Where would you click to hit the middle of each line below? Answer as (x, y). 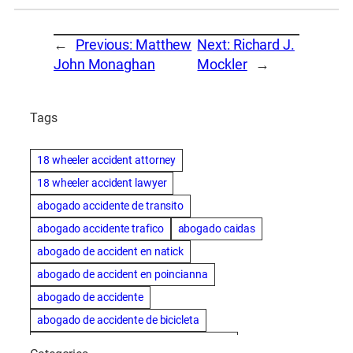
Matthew (163, 45)
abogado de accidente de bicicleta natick (134, 343)
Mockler (222, 64)
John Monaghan (104, 64)
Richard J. (264, 45)
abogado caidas (217, 229)
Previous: (105, 45)
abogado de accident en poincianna (123, 275)
